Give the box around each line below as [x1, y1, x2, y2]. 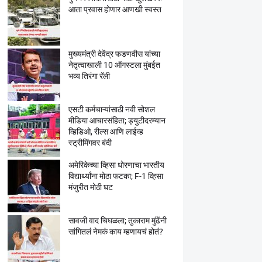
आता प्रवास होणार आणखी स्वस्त [68, 5, 161, 14]
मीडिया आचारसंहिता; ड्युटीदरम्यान [68, 116, 166, 125]
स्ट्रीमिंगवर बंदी [68, 138, 112, 147]
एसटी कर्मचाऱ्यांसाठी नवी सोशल [68, 105, 155, 114]
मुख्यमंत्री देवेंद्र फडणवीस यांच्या [68, 49, 160, 58]
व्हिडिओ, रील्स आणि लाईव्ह [68, 127, 143, 136]
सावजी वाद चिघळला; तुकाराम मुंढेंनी [68, 216, 167, 225]
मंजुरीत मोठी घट [68, 182, 113, 192]
